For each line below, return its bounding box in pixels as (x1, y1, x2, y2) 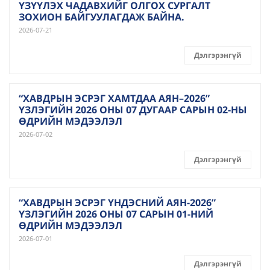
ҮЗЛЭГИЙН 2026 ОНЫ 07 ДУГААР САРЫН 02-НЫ (19, 103, 247, 116)
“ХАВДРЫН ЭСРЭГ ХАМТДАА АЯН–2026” (19, 92, 210, 105)
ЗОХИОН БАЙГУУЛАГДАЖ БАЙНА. (19, 10, 184, 24)
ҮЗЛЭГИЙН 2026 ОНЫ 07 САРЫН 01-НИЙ (19, 207, 213, 221)
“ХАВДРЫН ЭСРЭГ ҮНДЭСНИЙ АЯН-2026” (19, 196, 216, 209)
